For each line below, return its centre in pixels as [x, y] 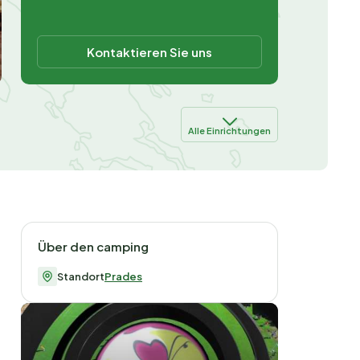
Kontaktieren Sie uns [149, 51]
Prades [123, 276]
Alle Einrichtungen [229, 130]
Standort [81, 276]
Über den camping [93, 246]
